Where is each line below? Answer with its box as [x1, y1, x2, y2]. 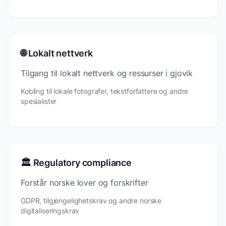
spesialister [21, 96, 57, 105]
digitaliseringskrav [21, 206, 80, 215]
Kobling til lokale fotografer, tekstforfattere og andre [21, 86, 189, 95]
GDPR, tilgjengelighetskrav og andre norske [21, 196, 162, 205]
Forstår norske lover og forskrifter [21, 177, 148, 188]
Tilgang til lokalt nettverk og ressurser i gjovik [21, 68, 193, 78]
